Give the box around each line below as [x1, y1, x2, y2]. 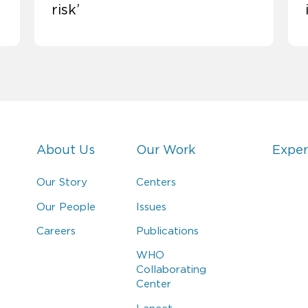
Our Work [136, 143, 196, 157]
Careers [36, 225, 76, 237]
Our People [36, 200, 96, 212]
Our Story [36, 176, 88, 188]
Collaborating [136, 263, 207, 276]
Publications [136, 225, 199, 237]
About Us [36, 143, 96, 157]
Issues [136, 200, 167, 212]
